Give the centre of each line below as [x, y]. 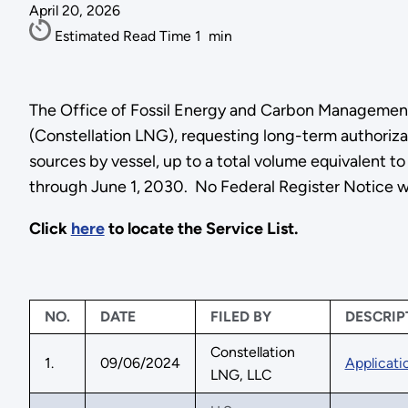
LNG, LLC [240, 374]
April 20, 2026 [74, 11]
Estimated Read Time [124, 36]
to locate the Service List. [201, 228]
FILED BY [240, 316]
